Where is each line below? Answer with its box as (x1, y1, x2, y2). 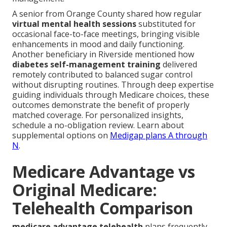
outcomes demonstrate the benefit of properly (12, 99, 190, 111)
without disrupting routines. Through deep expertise (12, 79, 214, 91)
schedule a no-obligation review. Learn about (12, 120, 184, 131)
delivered (161, 59, 197, 70)
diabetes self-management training (12, 59, 161, 70)
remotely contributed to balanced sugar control (12, 69, 193, 81)
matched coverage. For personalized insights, (12, 109, 183, 121)
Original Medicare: (12, 179, 157, 201)
